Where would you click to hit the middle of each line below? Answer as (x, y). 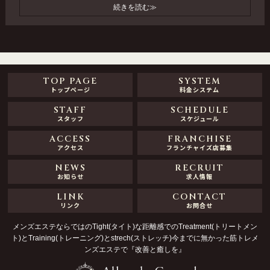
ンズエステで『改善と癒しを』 (135, 250)
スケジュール (199, 119)
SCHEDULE (199, 110)
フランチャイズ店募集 (200, 148)
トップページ (70, 90)
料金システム (200, 90)
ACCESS (71, 139)
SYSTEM (199, 81)
